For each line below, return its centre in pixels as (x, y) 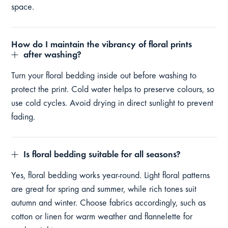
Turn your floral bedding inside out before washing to (104, 77)
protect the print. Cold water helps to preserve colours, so (113, 90)
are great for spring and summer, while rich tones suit (104, 190)
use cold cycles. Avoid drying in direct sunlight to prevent (112, 104)
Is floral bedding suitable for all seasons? (102, 155)
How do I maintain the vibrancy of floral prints (102, 46)
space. (23, 8)
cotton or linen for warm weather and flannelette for (102, 218)
